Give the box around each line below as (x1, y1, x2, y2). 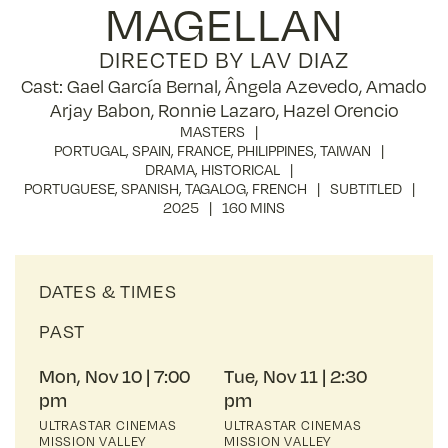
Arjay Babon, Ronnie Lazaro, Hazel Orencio (49, 98, 399, 121)
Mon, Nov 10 (39, 364, 142, 387)
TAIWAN (320, 140, 371, 159)
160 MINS (222, 197, 285, 216)
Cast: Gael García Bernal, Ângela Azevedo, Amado (21, 74, 427, 97)
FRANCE (177, 140, 231, 159)
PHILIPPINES (237, 140, 314, 159)
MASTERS (180, 121, 245, 140)
